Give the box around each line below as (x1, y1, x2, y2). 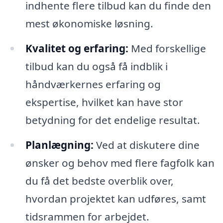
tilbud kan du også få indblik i (25, 59, 168, 73)
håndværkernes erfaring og (25, 77, 161, 91)
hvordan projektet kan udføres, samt (25, 191, 206, 206)
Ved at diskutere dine (93, 137, 200, 152)
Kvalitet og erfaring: (25, 41, 128, 55)
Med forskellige (128, 41, 206, 55)
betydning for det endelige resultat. (25, 112, 200, 127)
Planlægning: (25, 137, 94, 152)
